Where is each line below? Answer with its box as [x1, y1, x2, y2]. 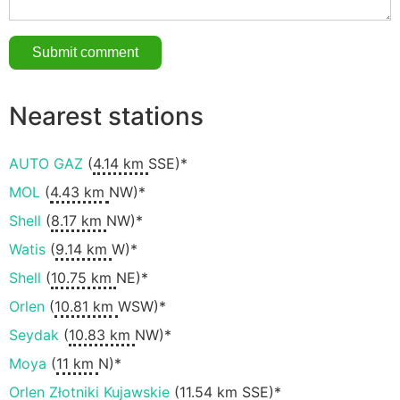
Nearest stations [9, 100, 204, 131]
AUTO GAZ [9, 154, 83, 173]
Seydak [9, 326, 59, 345]
